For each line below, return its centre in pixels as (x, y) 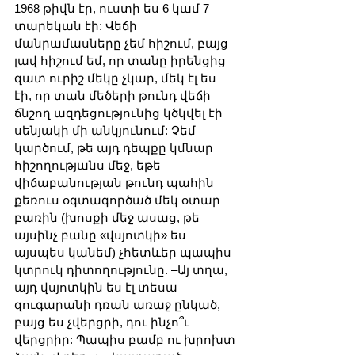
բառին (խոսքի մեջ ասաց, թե (109, 218)
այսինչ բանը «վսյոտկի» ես (102, 235)
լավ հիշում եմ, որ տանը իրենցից (122, 61)
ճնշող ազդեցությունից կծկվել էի (120, 113)
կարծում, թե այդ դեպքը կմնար (115, 148)
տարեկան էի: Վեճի (77, 26)
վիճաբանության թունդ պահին (116, 183)
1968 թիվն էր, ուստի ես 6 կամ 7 (113, 9)
